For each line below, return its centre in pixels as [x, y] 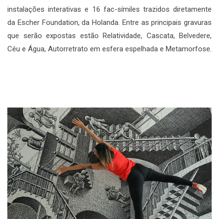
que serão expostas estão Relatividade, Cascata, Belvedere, [109, 35]
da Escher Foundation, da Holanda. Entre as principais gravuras [109, 22]
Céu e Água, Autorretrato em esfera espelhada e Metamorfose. [109, 49]
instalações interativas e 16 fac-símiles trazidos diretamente [109, 9]
